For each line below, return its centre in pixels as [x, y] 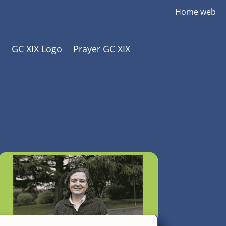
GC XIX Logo [37, 49]
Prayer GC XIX [102, 49]
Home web [195, 12]
